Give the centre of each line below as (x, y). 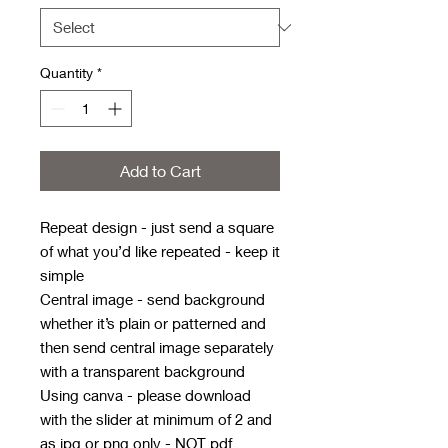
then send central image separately (157, 347)
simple (62, 275)
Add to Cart (160, 171)
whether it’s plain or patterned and (153, 323)
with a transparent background (142, 371)
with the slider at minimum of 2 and (156, 419)
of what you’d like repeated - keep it (160, 251)
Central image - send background (152, 299)
